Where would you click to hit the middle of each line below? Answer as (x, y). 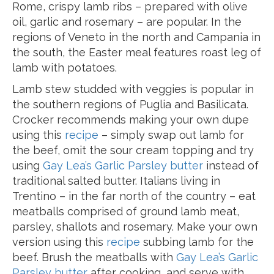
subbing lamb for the (197, 242)
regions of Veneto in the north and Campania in (136, 37)
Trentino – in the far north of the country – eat (134, 196)
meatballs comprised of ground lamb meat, (126, 211)
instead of (231, 165)
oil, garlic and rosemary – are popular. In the (127, 22)
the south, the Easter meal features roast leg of (137, 52)
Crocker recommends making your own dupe (131, 120)
